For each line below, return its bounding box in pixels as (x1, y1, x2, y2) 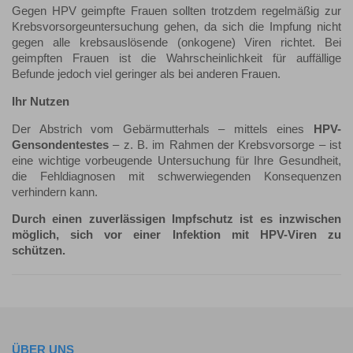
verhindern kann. (12, 185, 98, 199)
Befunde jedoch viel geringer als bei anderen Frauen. (12, 68, 281, 81)
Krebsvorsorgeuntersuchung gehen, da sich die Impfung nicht (12, 20, 341, 34)
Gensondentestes (12, 138, 113, 151)
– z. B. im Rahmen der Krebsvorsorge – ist (113, 138, 342, 151)
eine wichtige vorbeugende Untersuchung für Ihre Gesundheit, (12, 154, 341, 167)
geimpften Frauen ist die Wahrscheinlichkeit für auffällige (12, 52, 341, 65)
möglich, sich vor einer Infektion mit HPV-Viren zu (12, 229, 341, 242)
